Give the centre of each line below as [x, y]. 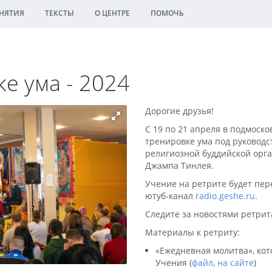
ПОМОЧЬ [167, 13]
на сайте [236, 263]
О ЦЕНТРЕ [112, 13]
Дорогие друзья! [179, 111]
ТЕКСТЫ [59, 13]
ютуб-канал [170, 196]
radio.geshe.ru [225, 196]
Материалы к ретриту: [192, 232]
